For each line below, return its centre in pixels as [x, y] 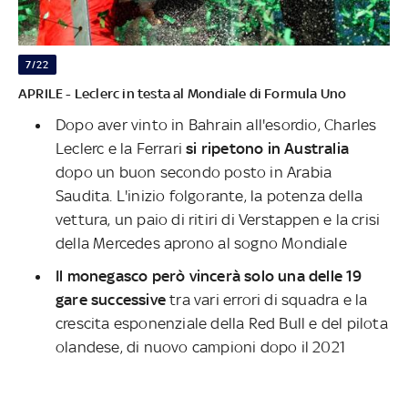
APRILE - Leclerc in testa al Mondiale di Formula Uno [183, 93]
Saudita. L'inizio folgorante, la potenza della [209, 195]
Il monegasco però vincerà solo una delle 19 [209, 275]
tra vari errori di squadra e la [267, 299]
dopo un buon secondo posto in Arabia [194, 172]
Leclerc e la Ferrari [121, 148]
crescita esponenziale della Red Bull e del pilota [222, 323]
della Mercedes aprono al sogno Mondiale [201, 243]
